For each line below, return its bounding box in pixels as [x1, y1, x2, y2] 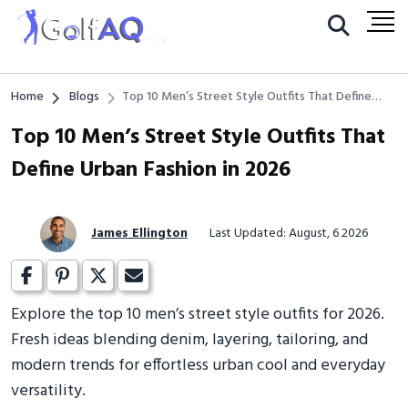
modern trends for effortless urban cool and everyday [11, 352, 385, 379]
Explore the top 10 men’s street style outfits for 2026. [11, 301, 384, 328]
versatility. [11, 378, 86, 404]
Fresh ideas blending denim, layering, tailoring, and [11, 327, 368, 353]
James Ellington [91, 223, 188, 244]
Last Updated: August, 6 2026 [209, 223, 368, 244]
